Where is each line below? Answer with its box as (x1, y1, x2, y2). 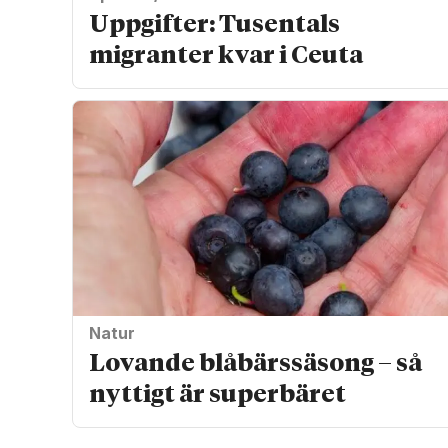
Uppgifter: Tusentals (88, 12, 340, 37)
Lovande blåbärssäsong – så (88, 352, 422, 377)
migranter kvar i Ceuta (88, 43, 363, 68)
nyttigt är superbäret (88, 383, 346, 408)
